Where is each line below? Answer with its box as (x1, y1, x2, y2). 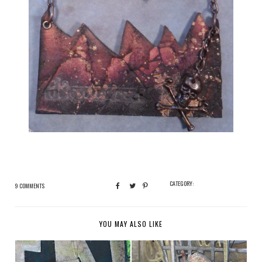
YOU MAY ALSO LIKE (99, 219, 163, 229)
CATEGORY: (170, 179, 194, 188)
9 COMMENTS (15, 181, 44, 191)
